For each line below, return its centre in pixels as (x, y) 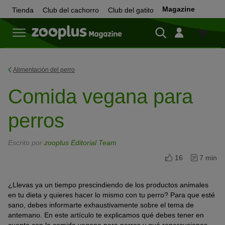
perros (36, 121)
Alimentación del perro (44, 70)
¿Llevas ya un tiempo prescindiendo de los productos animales (108, 185)
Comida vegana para (100, 96)
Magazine (179, 9)
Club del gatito (131, 10)
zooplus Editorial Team (80, 143)
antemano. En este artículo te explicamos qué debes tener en (106, 215)
